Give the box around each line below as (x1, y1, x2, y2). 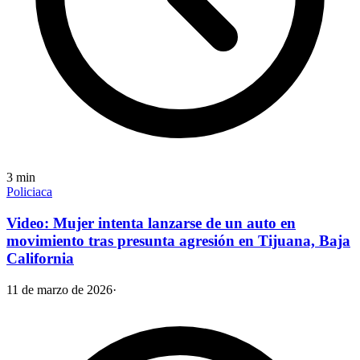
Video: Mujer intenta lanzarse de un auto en (6, 215, 296, 232)
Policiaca (6, 185, 52, 199)
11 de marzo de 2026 (6, 282, 112, 297)
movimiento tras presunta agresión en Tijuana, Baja (6, 232, 350, 250)
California (6, 250, 74, 268)
